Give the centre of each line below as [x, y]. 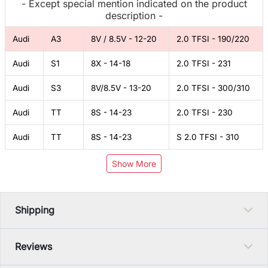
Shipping [35, 210]
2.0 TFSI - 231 [204, 63]
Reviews [33, 246]
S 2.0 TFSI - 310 [208, 137]
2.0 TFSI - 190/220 [213, 39]
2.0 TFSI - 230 [205, 112]
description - [134, 15]
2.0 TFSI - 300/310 [213, 88]
